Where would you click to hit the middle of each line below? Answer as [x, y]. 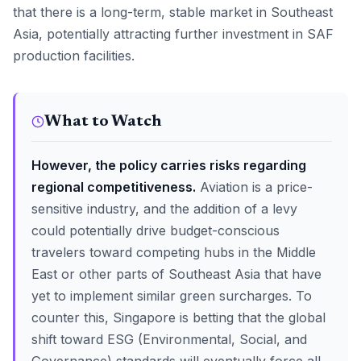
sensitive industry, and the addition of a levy [164, 209]
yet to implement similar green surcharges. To [172, 296]
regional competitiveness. [114, 187]
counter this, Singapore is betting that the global [178, 317]
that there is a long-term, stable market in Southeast [173, 12]
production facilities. [74, 56]
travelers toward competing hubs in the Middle [174, 252]
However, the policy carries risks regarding [169, 165]
